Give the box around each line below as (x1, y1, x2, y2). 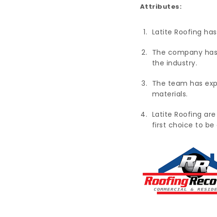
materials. (152, 89, 188, 99)
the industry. (152, 58, 198, 68)
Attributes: (139, 2, 182, 11)
